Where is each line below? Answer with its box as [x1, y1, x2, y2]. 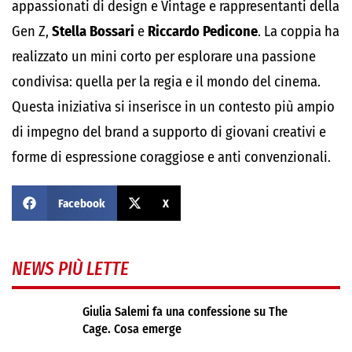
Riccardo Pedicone [148, 23, 258, 40]
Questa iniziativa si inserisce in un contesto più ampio [12, 98, 335, 115]
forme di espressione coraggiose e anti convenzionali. [12, 148, 331, 166]
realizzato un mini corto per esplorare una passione [12, 48, 316, 65]
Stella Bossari [52, 23, 137, 40]
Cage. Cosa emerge [82, 321, 181, 336]
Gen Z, [12, 23, 52, 40]
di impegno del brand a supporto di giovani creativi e [12, 123, 326, 141]
